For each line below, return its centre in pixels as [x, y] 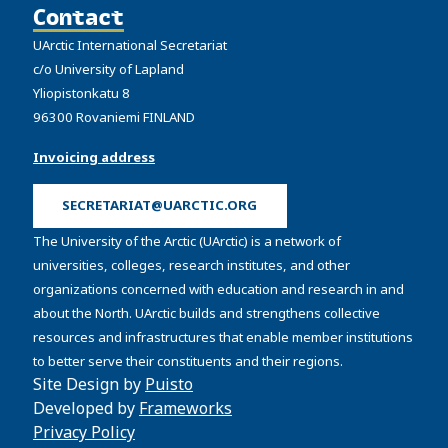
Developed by [86, 408]
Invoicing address [94, 156]
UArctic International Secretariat [130, 44]
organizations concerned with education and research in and [218, 289]
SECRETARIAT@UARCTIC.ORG [160, 205]
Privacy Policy [84, 432]
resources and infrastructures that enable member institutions [223, 337]
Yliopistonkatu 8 [81, 92]
